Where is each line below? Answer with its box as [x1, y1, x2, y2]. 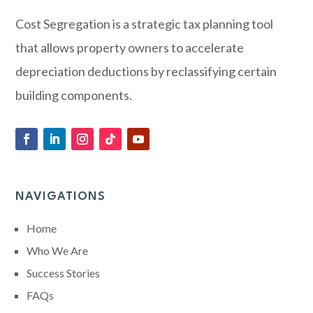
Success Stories [27, 266, 101, 280]
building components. [15, 87, 133, 103]
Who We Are [27, 244, 89, 258]
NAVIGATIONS [15, 191, 106, 203]
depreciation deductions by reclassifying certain [15, 64, 277, 80]
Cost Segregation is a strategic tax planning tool [15, 16, 274, 32]
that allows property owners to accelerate [15, 40, 245, 56]
